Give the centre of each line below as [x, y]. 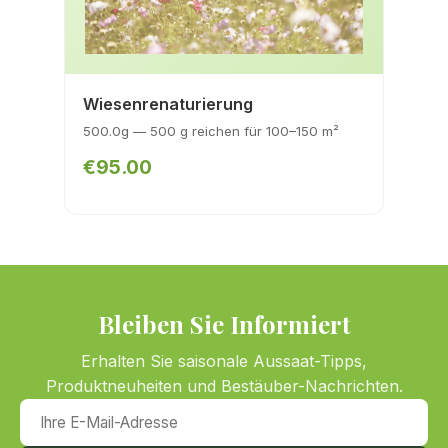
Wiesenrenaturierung [168, 104]
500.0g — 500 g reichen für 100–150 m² [211, 131]
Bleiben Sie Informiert [224, 324]
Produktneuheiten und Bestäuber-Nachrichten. [224, 386]
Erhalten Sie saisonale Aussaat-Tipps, [224, 361]
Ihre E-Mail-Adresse [95, 410]
